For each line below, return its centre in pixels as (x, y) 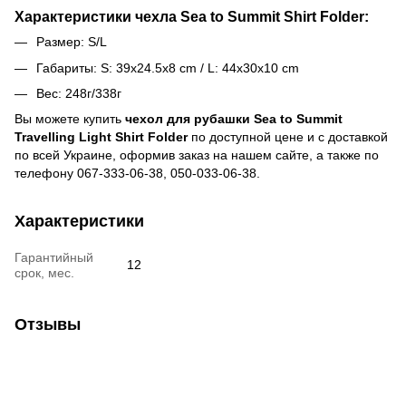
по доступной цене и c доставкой (288, 137)
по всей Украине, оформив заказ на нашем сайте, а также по (197, 155)
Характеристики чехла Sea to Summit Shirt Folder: (192, 17)
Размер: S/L (72, 42)
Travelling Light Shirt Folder (101, 137)
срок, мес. (44, 273)
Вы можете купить (70, 119)
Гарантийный (54, 258)
